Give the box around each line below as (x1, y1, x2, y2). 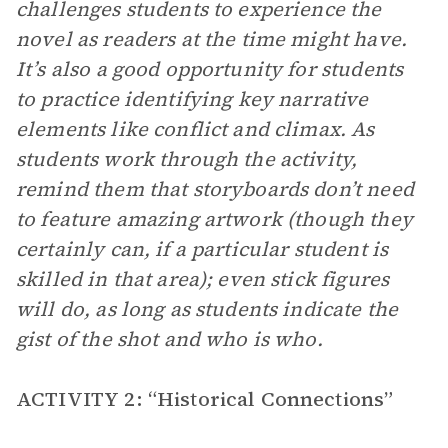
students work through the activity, (16, 145, 358, 173)
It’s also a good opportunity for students (16, 55, 404, 83)
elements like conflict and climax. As (16, 115, 375, 143)
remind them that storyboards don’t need (16, 175, 414, 203)
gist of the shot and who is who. (16, 325, 323, 353)
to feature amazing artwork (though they (16, 205, 413, 233)
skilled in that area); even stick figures (16, 265, 390, 293)
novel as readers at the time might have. (16, 25, 407, 53)
